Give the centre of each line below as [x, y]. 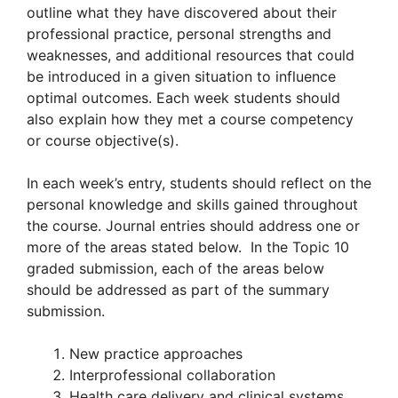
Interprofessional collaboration [172, 375]
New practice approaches [156, 354]
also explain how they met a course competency [190, 119]
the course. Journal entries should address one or [193, 226]
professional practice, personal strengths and [179, 34]
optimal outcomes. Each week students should [183, 98]
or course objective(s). [103, 140]
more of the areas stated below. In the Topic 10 [188, 247]
